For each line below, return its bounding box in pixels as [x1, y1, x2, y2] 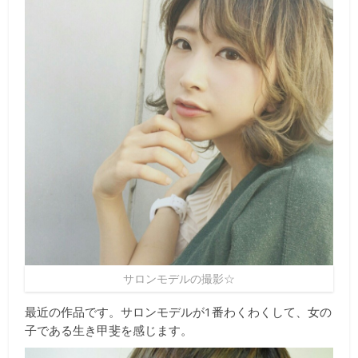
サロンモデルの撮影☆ [123, 270, 235, 286]
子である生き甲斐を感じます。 [25, 321, 193, 338]
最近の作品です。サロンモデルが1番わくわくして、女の [25, 303, 332, 320]
